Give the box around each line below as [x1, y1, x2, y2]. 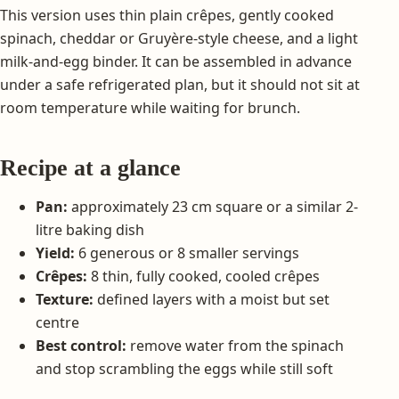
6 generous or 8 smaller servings [75, 242, 299, 263]
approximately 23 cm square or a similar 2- [68, 196, 358, 216]
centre [36, 312, 79, 332]
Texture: [36, 289, 94, 309]
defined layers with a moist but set [94, 289, 330, 309]
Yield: [36, 242, 75, 263]
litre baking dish [36, 219, 144, 240]
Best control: [36, 335, 126, 355]
